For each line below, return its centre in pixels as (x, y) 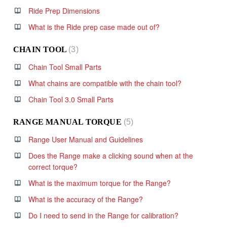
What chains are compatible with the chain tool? (105, 83)
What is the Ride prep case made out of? (94, 27)
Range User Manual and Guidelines (86, 139)
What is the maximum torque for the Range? (100, 183)
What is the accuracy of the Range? (86, 199)
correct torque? (53, 167)
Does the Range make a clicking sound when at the (111, 156)
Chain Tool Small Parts (65, 67)
